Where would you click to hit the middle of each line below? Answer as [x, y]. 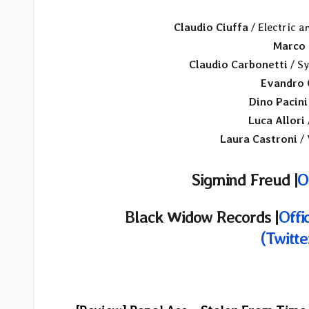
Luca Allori [277, 121]
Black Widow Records [198, 217]
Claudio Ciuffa [211, 28]
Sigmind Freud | [245, 180]
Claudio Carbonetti [238, 65]
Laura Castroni [259, 139]
